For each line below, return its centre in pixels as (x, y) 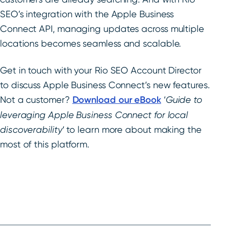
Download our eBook (117, 100)
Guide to (184, 100)
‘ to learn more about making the (132, 130)
